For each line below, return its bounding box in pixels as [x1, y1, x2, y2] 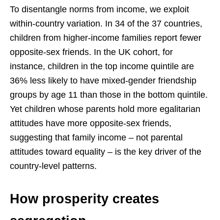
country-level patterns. [10, 161, 97, 171]
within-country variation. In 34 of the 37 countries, [10, 18, 202, 28]
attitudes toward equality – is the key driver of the [10, 146, 201, 157]
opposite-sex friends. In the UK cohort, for [10, 47, 173, 57]
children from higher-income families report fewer [10, 32, 201, 43]
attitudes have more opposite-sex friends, [10, 118, 171, 128]
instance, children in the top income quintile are [10, 61, 194, 71]
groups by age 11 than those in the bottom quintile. [10, 89, 208, 100]
